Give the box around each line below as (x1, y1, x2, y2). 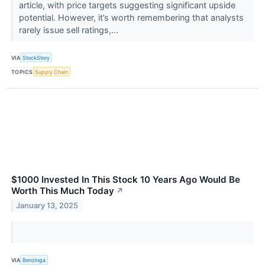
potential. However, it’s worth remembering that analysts (18, 12, 244, 23)
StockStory (22, 54, 50, 61)
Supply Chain (35, 68, 69, 75)
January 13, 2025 (16, 201, 79, 211)
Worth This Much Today (11, 185, 114, 197)
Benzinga (22, 257, 46, 264)
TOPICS (11, 68, 33, 75)
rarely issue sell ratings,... (18, 25, 121, 35)
